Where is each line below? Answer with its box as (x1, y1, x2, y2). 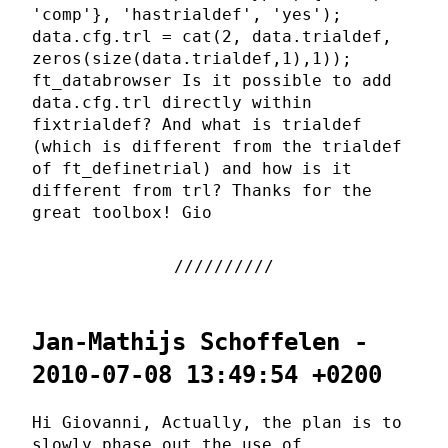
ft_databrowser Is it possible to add (32, 71, 392, 91)
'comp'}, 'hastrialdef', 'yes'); (32, 5, 342, 25)
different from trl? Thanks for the (32, 181, 372, 201)
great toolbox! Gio (32, 203, 212, 223)
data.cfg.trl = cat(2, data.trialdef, (32, 27, 392, 47)
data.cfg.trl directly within (32, 93, 312, 113)
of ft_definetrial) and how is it (32, 159, 352, 179)
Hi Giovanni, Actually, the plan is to (32, 413, 402, 433)
